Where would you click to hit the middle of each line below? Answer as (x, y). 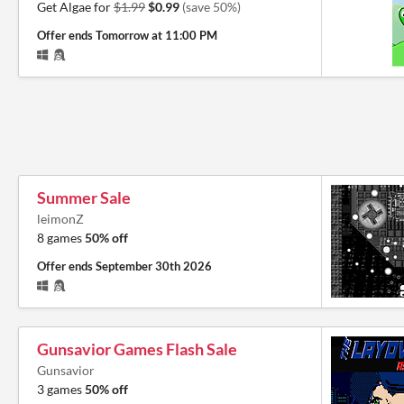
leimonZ (60, 218)
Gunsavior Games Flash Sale (137, 349)
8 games (61, 237)
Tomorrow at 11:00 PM (156, 35)
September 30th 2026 (154, 266)
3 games (61, 389)
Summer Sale (84, 197)
